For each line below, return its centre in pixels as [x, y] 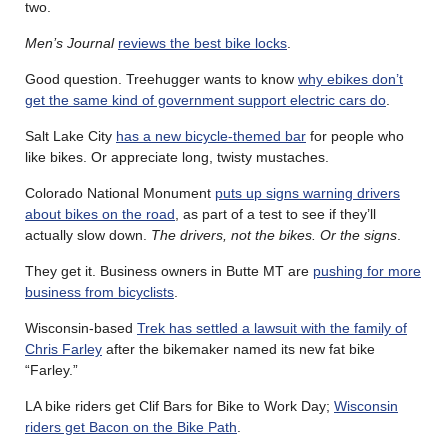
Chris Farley [63, 349]
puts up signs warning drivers [307, 193]
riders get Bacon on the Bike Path [131, 427]
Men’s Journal [69, 43]
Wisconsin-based [81, 328]
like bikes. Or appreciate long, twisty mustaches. [177, 157]
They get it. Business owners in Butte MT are [169, 271]
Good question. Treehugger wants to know [161, 79]
